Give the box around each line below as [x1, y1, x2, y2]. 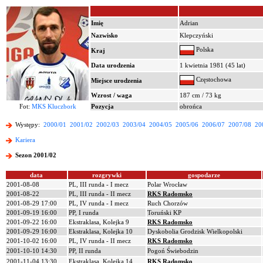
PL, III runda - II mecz [69, 190, 131, 197]
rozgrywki [92, 171, 122, 178]
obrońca [180, 103, 202, 110]
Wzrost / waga [91, 92, 132, 99]
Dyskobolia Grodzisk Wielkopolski [147, 228, 242, 235]
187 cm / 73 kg [180, 92, 221, 99]
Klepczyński [180, 32, 213, 39]
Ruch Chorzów [147, 200, 188, 207]
